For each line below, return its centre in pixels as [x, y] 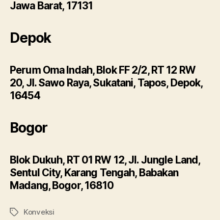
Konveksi [39, 212]
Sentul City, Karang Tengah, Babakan [94, 173]
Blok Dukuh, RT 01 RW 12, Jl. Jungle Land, [105, 160]
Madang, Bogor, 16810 [62, 185]
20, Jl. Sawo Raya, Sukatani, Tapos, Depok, [106, 83]
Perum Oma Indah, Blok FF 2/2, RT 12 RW [103, 70]
